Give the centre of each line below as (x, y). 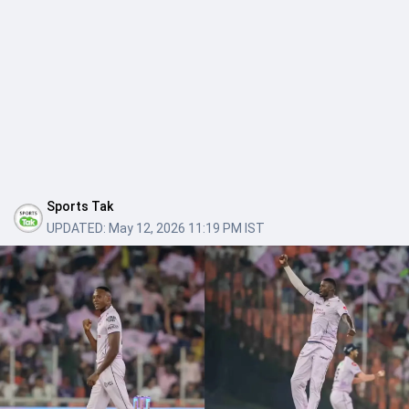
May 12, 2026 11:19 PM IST (187, 228)
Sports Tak (80, 206)
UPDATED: (76, 228)
